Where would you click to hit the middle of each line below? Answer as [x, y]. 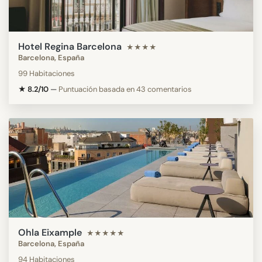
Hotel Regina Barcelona [70, 46]
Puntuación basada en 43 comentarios [125, 89]
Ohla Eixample [50, 232]
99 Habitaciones [46, 73]
